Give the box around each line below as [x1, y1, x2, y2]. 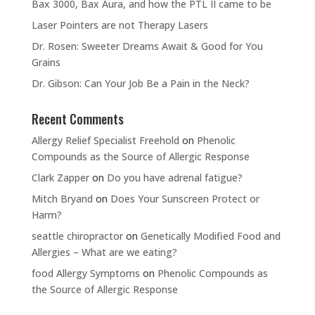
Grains [31, 56, 60, 69]
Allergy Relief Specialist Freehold [31, 134, 179, 147]
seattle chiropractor [31, 229, 123, 243]
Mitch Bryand [31, 192, 93, 205]
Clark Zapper [31, 171, 89, 184]
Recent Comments [31, 110, 124, 128]
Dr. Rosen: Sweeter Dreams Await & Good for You [31, 39, 263, 53]
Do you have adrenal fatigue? [106, 171, 243, 184]
